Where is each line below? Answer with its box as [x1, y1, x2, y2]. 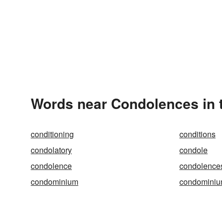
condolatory [31, 144, 72, 156]
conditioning [31, 128, 74, 140]
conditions [179, 128, 216, 140]
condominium [31, 176, 78, 187]
